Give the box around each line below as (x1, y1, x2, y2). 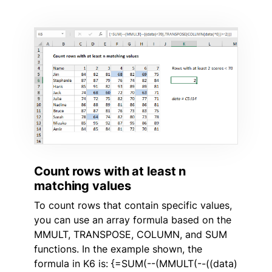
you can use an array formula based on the (34, 213, 231, 226)
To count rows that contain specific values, (34, 199, 232, 211)
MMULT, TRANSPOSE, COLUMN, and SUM (34, 228, 227, 240)
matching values (34, 178, 131, 193)
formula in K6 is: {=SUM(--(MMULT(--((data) (34, 257, 237, 270)
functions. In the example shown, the (34, 242, 202, 255)
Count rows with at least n (34, 163, 186, 178)
